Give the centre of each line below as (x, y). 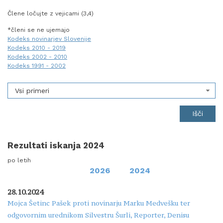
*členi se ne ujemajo (39, 30)
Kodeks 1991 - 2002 (37, 66)
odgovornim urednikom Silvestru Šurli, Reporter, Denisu (98, 215)
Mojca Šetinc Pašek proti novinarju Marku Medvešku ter (99, 203)
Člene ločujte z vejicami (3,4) (51, 14)
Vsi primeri (32, 90)
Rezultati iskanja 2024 (56, 145)
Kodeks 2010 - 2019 (37, 48)
